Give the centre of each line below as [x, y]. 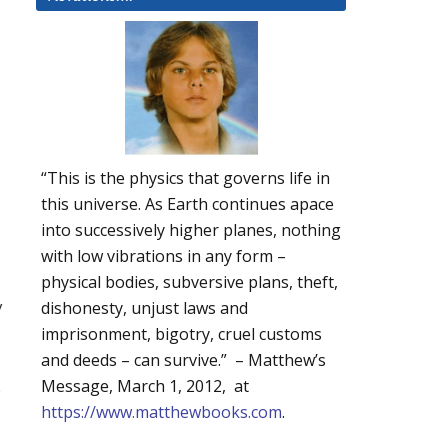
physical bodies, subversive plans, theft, [189, 282]
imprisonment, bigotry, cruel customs [181, 334]
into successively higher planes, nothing [191, 230]
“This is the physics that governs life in [185, 178]
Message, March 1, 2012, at [145, 386]
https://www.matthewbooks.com [161, 412]
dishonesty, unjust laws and [144, 308]
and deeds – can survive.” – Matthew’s [183, 360]
